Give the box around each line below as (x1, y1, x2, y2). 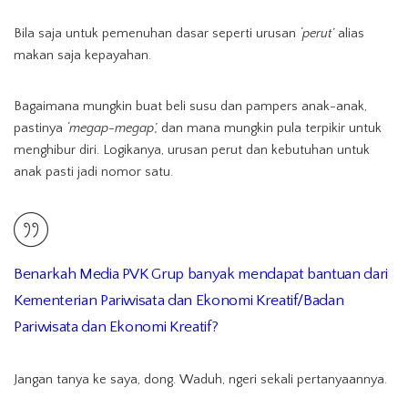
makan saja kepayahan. (14, 48, 151, 63)
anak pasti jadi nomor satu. (14, 165, 173, 179)
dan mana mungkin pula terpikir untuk (158, 121, 382, 136)
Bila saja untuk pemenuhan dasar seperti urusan (14, 26, 300, 41)
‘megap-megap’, (66, 121, 158, 136)
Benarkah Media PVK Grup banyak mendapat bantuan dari (14, 265, 389, 282)
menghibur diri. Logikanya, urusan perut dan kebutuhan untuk (14, 143, 370, 158)
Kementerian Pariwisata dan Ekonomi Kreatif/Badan (14, 291, 344, 309)
